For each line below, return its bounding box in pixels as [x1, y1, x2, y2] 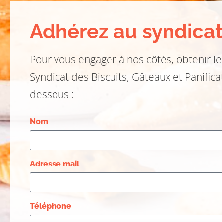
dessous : [30, 87, 74, 101]
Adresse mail [30, 159, 79, 168]
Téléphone [30, 201, 71, 211]
